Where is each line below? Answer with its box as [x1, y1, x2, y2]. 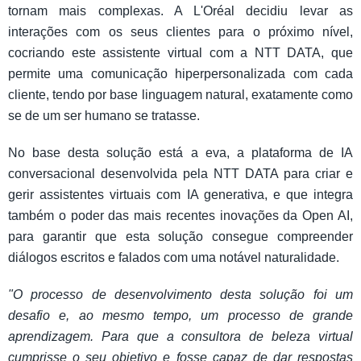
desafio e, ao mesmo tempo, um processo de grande [8, 309, 353, 322]
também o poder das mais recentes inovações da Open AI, [8, 209, 353, 222]
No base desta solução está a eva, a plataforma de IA [8, 146, 353, 160]
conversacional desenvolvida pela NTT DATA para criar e [8, 167, 353, 180]
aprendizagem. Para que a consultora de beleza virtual [8, 330, 353, 343]
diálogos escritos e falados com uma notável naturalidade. [8, 251, 339, 264]
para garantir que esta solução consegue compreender [8, 230, 353, 243]
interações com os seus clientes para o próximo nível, [8, 25, 353, 39]
